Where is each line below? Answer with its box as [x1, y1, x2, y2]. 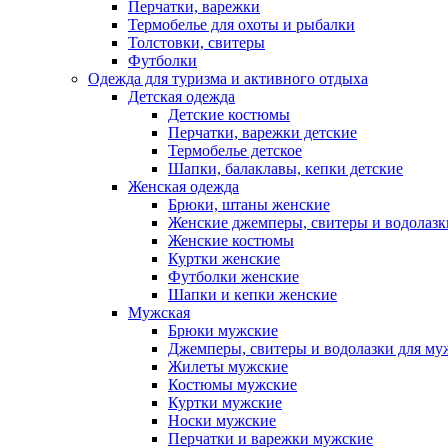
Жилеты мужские [168, 358, 288, 375]
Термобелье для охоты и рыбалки [128, 16, 355, 33]
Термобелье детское [168, 142, 302, 159]
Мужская [128, 304, 190, 321]
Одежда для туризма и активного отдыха [88, 70, 368, 87]
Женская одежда [128, 178, 239, 195]
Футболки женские [168, 268, 299, 285]
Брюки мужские [168, 322, 278, 339]
